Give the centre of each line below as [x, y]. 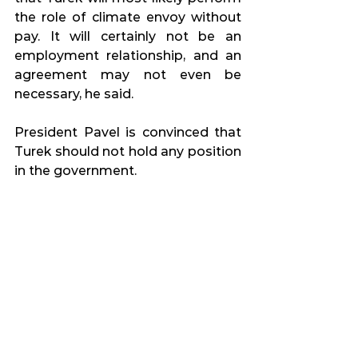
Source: [40, 209]
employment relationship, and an [128, 56]
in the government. [76, 171]
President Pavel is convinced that [128, 133]
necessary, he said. [74, 94]
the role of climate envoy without [128, 18]
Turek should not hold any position [128, 152]
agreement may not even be [128, 75]
